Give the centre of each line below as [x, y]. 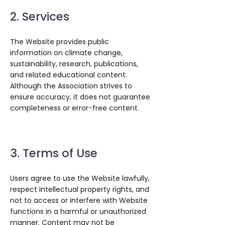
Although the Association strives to [71, 86]
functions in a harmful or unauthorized [78, 211]
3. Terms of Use [54, 153]
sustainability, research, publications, [74, 64]
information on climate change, [66, 53]
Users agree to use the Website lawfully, [80, 178]
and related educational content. [69, 75]
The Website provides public [60, 42]
